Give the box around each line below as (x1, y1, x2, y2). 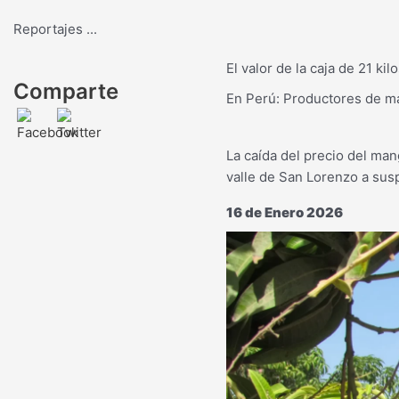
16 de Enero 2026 (225, 204, 343, 221)
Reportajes (13, 20, 86, 37)
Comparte (13, 78, 118, 104)
